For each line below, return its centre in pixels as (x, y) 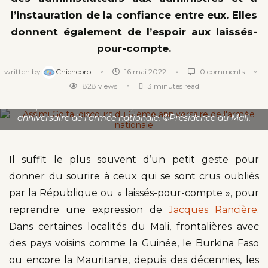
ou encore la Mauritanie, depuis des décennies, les (134, 260)
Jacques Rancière (213, 209)
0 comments (221, 71)
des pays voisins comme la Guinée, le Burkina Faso (134, 243)
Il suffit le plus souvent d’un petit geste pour (134, 159)
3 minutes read (172, 86)
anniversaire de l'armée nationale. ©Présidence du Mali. (134, 118)
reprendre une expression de (89, 209)
